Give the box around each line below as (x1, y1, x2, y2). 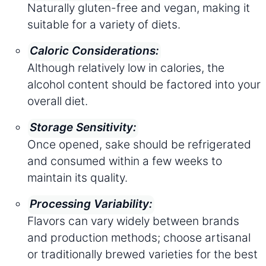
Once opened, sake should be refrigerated (27, 137, 251, 151)
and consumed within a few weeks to (27, 153, 222, 168)
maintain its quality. (27, 170, 128, 185)
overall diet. (27, 93, 88, 108)
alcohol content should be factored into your (27, 77, 261, 91)
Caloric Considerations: (30, 43, 159, 58)
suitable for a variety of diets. (27, 17, 180, 31)
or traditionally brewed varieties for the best (27, 246, 258, 261)
